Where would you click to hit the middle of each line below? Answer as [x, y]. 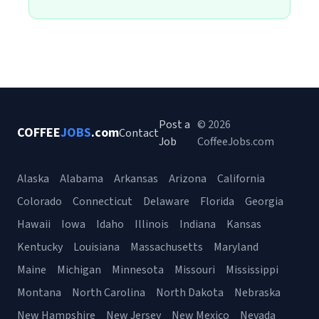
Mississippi [252, 270]
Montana [39, 293]
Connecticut [103, 202]
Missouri [195, 270]
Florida [217, 202]
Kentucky [40, 247]
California [241, 179]
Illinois [152, 224]
